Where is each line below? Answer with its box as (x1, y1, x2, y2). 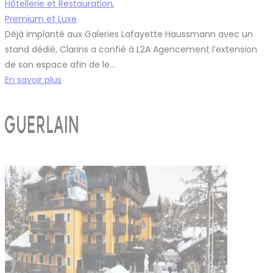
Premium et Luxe (5, 13, 77, 26)
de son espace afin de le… (5, 58, 115, 71)
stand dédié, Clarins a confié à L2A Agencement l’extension (5, 43, 257, 56)
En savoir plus (5, 74, 62, 87)
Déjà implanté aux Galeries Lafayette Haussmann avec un (5, 28, 253, 41)
